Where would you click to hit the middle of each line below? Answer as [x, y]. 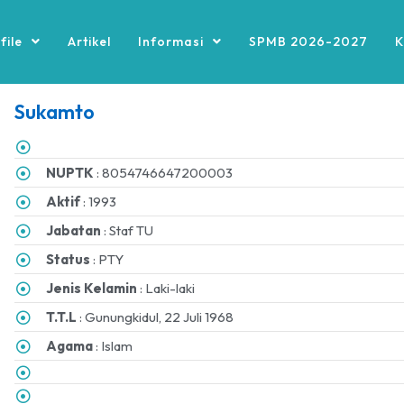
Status [69, 259]
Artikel [89, 41]
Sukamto [55, 112]
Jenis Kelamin [92, 288]
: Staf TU [128, 230]
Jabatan [74, 230]
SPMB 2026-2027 [308, 41]
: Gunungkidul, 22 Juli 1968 [156, 317]
